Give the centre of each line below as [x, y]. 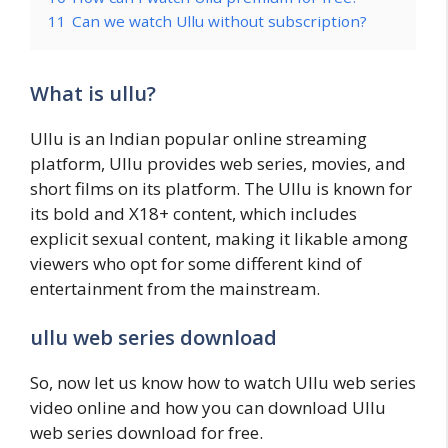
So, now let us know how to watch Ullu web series [223, 382]
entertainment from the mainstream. [175, 288]
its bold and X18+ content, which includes [193, 213]
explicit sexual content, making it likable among [219, 238]
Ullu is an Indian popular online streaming [198, 138]
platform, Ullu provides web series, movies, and [218, 163]
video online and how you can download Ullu [208, 407]
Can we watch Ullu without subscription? [219, 20]
